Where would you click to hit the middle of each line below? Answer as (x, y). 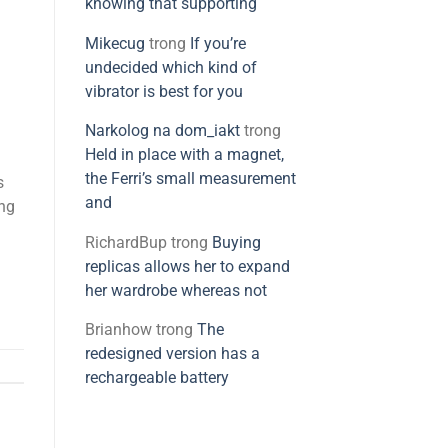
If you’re (217, 43)
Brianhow (118, 330)
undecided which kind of (170, 67)
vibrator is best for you (163, 91)
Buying (236, 242)
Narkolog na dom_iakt (162, 131)
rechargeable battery (156, 378)
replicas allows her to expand (187, 266)
